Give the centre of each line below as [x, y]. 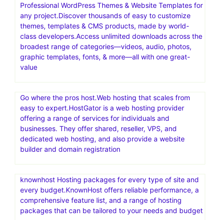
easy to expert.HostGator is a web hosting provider [102, 108]
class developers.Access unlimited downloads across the [111, 36]
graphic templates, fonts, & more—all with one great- [105, 56]
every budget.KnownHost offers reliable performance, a [110, 190]
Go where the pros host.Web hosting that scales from [105, 97]
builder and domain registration [70, 149]
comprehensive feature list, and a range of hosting [101, 200]
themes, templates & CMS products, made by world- [105, 26]
